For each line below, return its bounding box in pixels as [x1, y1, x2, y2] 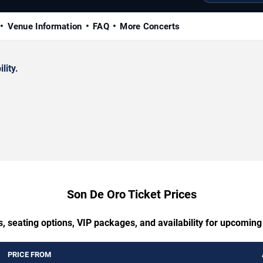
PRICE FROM [8, 249, 51, 259]
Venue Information [7, 21, 82, 32]
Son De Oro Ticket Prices [66, 187, 197, 201]
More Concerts [120, 21, 180, 32]
